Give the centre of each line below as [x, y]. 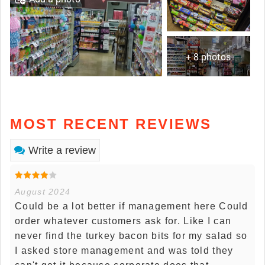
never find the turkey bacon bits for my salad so [131, 236]
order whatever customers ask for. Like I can [123, 221]
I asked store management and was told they [124, 251]
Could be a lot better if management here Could [132, 206]
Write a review [62, 151]
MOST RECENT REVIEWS [111, 124]
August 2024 [43, 192]
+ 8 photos [208, 57]
